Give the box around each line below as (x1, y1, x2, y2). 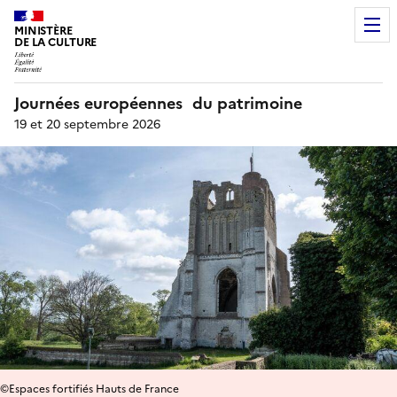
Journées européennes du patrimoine (14, 90, 302, 115)
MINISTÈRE (14, 22, 73, 39)
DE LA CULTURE (14, 34, 97, 51)
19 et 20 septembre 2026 (14, 114, 160, 134)
